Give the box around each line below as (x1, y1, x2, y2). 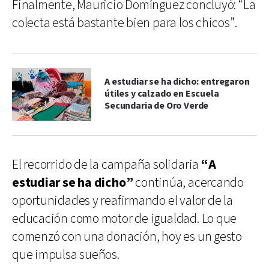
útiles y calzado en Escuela (104, 87, 219, 100)
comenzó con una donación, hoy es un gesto (12, 228, 242, 246)
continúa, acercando (133, 174, 244, 192)
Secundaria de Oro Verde (104, 99, 209, 112)
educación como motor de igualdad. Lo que (12, 210, 237, 228)
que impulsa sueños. (12, 246, 119, 264)
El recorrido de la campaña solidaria (12, 156, 201, 174)
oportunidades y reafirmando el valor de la (12, 192, 233, 210)
